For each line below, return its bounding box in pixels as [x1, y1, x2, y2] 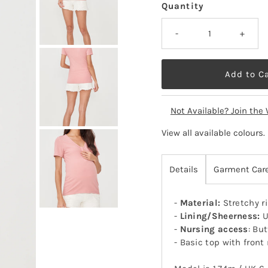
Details [169, 164, 198, 175]
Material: [179, 197, 221, 209]
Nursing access [179, 224, 248, 235]
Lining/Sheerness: [179, 211, 260, 222]
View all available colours [161, 127, 263, 139]
